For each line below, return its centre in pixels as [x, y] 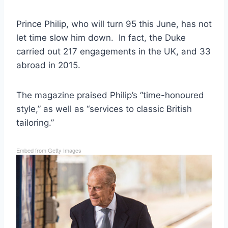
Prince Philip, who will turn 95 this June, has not [114, 24]
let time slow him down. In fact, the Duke [101, 37]
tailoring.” [35, 122]
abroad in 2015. [48, 65]
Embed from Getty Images [49, 150]
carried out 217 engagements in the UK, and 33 [113, 51]
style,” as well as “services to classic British [104, 109]
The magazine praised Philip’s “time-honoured [110, 95]
